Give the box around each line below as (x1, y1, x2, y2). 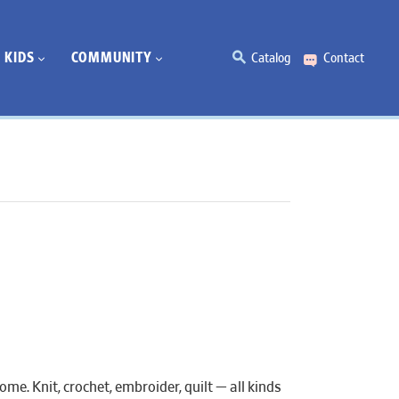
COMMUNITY (70, 50, 152, 65)
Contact (323, 51, 364, 66)
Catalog (251, 51, 290, 66)
